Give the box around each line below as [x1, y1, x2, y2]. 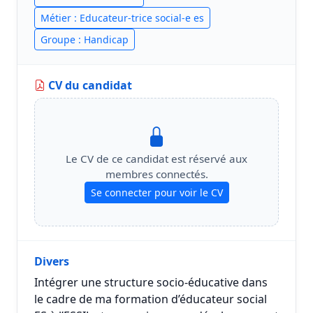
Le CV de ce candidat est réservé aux [66, 152, 247, 166]
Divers [34, 254, 69, 269]
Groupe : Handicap [41, 33, 129, 46]
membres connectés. [105, 167, 208, 181]
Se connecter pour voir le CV [90, 186, 223, 199]
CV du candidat [45, 78, 132, 93]
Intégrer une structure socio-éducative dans [34, 275, 268, 290]
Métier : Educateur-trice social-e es [41, 11, 204, 24]
